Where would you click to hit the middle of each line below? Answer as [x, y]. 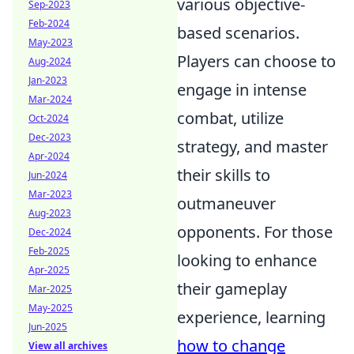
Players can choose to [256, 61]
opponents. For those [255, 232]
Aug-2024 [50, 61]
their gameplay [232, 289]
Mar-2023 [50, 194]
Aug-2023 [50, 213]
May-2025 [51, 308]
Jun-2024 [48, 175]
